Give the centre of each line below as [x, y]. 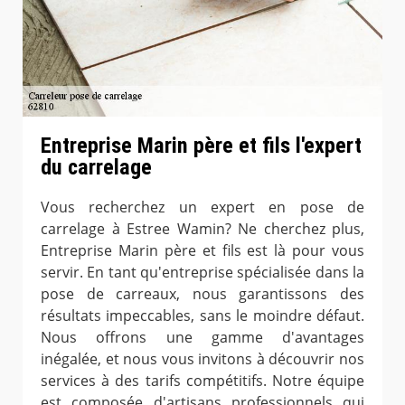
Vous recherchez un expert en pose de [202, 207]
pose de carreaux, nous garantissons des [202, 293]
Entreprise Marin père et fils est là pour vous [202, 250]
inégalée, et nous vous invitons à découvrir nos [202, 358]
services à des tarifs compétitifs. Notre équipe [202, 380]
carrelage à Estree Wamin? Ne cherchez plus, [202, 228]
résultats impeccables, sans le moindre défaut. [202, 315]
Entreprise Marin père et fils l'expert [201, 145]
